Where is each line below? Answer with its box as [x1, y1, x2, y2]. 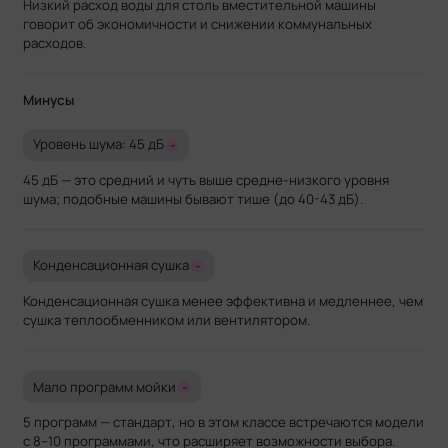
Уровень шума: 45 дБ [33, 135, 165, 154]
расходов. [23, 34, 87, 53]
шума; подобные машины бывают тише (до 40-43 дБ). [23, 189, 364, 208]
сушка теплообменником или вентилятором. [23, 311, 311, 329]
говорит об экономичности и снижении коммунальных [23, 15, 373, 34]
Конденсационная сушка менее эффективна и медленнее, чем [23, 292, 424, 310]
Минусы [23, 90, 76, 109]
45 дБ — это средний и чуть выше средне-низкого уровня [23, 170, 390, 189]
